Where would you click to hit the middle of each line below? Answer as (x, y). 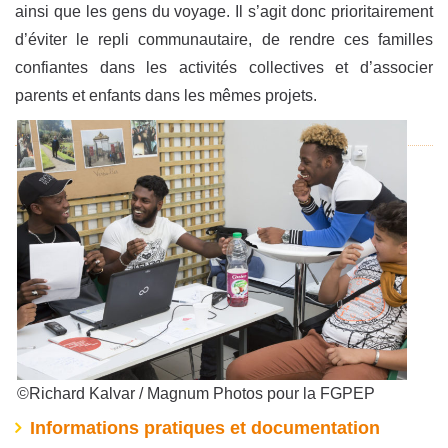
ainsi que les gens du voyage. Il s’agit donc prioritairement (224, 12)
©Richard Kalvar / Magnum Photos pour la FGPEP (196, 394)
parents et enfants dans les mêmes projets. (166, 96)
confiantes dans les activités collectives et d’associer (224, 68)
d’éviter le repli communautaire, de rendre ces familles (224, 40)
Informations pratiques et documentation (204, 428)
